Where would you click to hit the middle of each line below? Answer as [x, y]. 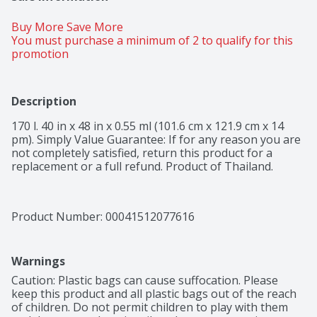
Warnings [38, 261]
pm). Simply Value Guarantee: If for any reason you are [156, 140]
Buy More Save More [69, 27]
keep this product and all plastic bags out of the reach [154, 294]
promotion [40, 54]
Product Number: [58, 217]
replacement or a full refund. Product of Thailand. [142, 167]
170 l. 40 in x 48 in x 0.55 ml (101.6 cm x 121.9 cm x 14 [148, 126]
